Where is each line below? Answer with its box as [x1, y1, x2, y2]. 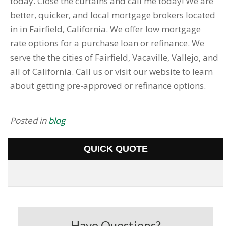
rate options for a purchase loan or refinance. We [10, 37, 204, 49]
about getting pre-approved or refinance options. [10, 80, 206, 92]
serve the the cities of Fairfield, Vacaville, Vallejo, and [10, 51, 218, 64]
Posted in [10, 115, 48, 127]
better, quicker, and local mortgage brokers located [10, 9, 215, 21]
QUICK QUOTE [83, 144, 148, 154]
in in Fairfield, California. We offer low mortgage [10, 23, 201, 35]
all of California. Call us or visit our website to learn [10, 66, 213, 78]
